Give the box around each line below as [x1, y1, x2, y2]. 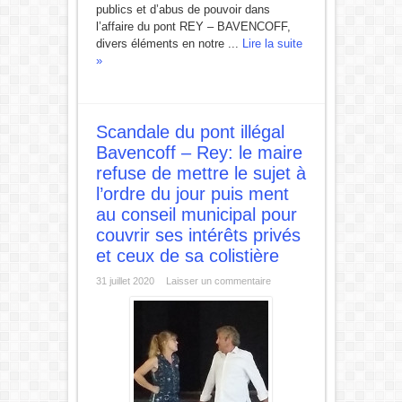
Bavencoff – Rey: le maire [95, 143, 302, 162]
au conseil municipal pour [95, 205, 297, 224]
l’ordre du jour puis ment [95, 184, 289, 204]
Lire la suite [241, 37, 302, 50]
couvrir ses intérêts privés [95, 225, 301, 245]
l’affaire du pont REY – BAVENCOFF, [95, 20, 291, 33]
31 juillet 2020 [95, 275, 154, 286]
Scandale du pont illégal [95, 122, 284, 142]
